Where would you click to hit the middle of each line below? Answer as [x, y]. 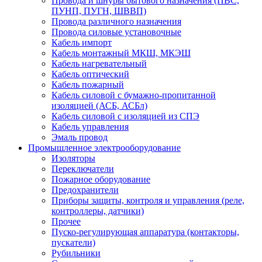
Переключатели [83, 168]
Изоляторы [73, 158]
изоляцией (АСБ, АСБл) [99, 105]
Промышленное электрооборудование [104, 147]
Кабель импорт [82, 42]
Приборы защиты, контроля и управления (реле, [148, 200]
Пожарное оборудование [101, 179]
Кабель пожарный [88, 84]
